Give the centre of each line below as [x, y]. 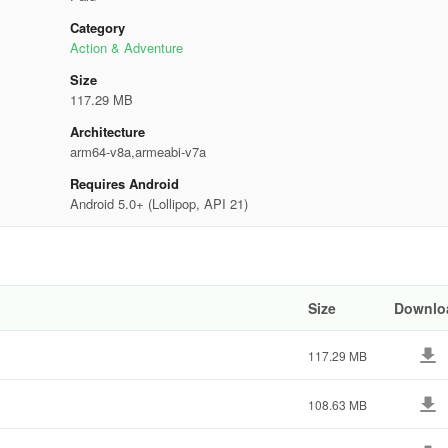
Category [97, 27]
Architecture [107, 131]
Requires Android [124, 183]
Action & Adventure [126, 47]
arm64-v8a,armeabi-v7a [137, 151]
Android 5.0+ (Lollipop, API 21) [158, 203]
